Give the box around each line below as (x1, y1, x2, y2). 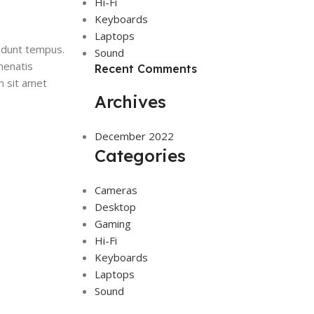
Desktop (94, 200, 136, 214)
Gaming (94, 217, 131, 231)
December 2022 (94, 129, 174, 144)
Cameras (94, 183, 137, 198)
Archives (94, 91, 166, 113)
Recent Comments (94, 62, 197, 76)
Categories (94, 145, 186, 167)
